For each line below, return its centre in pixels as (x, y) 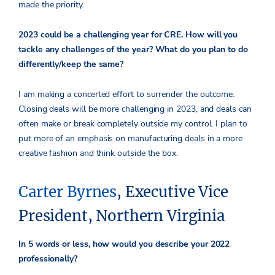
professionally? (48, 259)
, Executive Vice (172, 192)
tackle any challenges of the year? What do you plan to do (134, 50)
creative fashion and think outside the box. (101, 153)
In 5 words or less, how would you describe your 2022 (124, 244)
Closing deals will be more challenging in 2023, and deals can (135, 109)
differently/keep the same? (72, 64)
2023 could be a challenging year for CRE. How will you (128, 35)
